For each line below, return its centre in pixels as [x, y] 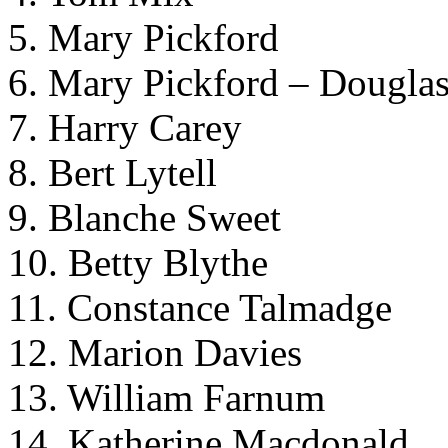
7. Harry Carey [125, 127]
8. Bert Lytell [112, 172]
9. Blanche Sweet [144, 217]
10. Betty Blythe [138, 262]
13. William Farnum [166, 397]
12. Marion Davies [155, 352]
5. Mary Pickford [143, 37]
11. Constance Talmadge [200, 307]
